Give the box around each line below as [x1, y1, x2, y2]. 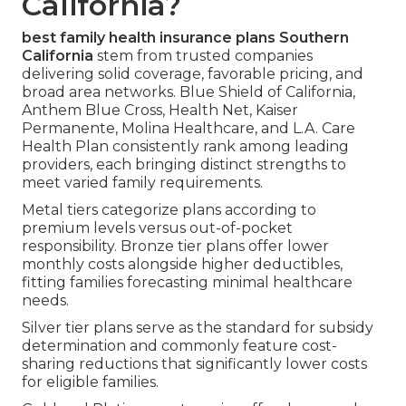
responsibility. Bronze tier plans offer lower [22, 237, 329, 255]
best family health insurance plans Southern [22, 28, 349, 46]
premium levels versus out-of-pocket [22, 218, 293, 237]
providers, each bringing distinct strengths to [22, 155, 346, 173]
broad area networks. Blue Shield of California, [22, 82, 355, 101]
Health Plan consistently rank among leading [22, 137, 349, 155]
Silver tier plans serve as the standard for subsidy [22, 318, 373, 336]
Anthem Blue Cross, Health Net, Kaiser [22, 101, 298, 119]
